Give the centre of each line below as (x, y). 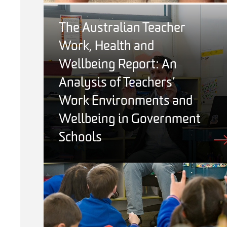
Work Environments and (126, 101)
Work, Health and (106, 47)
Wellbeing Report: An (118, 65)
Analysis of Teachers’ (117, 83)
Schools (80, 138)
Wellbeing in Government (130, 120)
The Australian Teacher (122, 28)
